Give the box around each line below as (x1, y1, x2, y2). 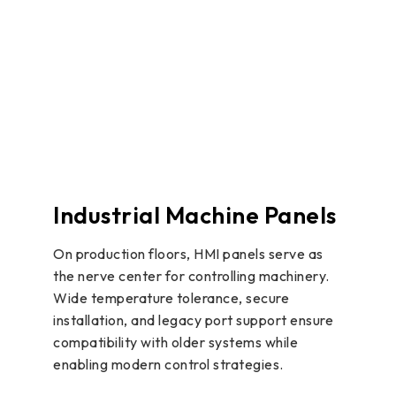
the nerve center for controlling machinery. (53, 267, 330, 286)
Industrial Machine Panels (53, 201, 337, 231)
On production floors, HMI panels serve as (53, 245, 324, 263)
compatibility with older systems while (53, 333, 298, 352)
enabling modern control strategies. (53, 355, 284, 374)
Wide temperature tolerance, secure (53, 289, 289, 308)
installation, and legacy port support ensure (53, 311, 333, 330)
